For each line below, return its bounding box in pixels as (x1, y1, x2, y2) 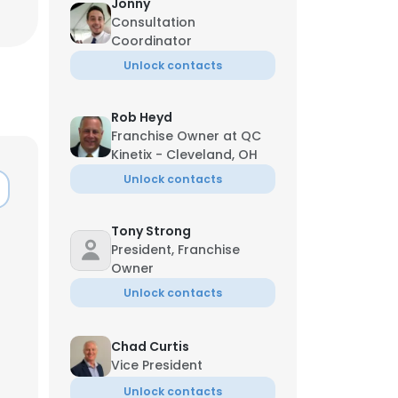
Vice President (111, 356, 203, 374)
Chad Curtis (111, 338, 189, 355)
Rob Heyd (111, 108, 172, 126)
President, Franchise (111, 241, 240, 259)
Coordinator (111, 32, 192, 50)
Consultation (111, 13, 195, 31)
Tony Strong (111, 222, 191, 240)
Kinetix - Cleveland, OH (111, 146, 258, 163)
